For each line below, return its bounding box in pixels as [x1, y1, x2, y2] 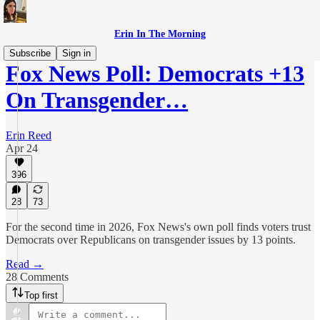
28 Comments [6, 271, 69, 283]
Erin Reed [6, 129, 51, 141]
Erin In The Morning [114, 29, 206, 39]
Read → [6, 258, 44, 270]
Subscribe [9, 48, 51, 59]
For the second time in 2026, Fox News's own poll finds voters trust [6, 221, 311, 233]
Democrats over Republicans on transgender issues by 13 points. [6, 234, 296, 246]
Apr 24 [6, 141, 38, 154]
